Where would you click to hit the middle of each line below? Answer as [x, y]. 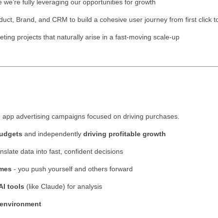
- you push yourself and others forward [72, 169]
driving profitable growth [125, 134]
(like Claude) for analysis [63, 186]
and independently [53, 134]
